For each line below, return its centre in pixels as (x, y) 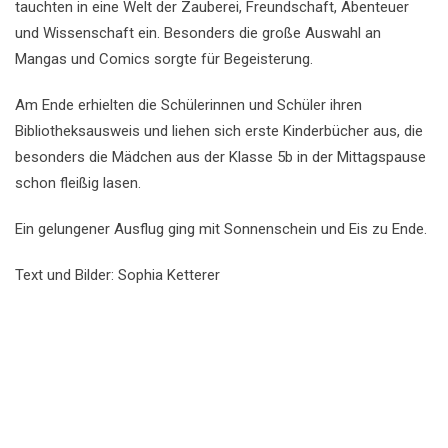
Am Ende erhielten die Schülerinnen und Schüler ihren (188, 105)
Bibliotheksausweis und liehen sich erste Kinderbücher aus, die (219, 131)
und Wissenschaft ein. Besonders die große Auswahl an (198, 33)
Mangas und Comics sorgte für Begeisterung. (164, 59)
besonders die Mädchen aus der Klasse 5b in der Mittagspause (220, 157)
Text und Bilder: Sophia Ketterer (117, 275)
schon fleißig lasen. (78, 183)
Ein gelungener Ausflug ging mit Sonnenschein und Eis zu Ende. (221, 229)
